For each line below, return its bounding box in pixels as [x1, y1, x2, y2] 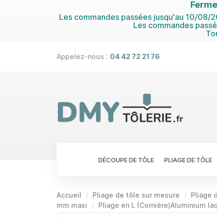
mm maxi [57, 201, 87, 209]
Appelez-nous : [57, 52, 110, 61]
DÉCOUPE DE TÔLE [98, 155, 154, 164]
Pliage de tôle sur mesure [93, 190, 182, 199]
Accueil [57, 190, 81, 199]
